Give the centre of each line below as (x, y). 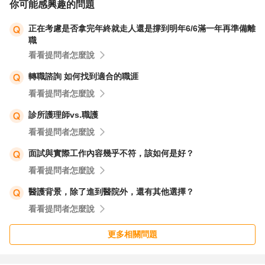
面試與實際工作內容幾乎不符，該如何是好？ (111, 153)
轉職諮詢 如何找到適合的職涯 (83, 76)
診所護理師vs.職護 (63, 115)
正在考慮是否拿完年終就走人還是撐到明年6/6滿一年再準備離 (142, 28)
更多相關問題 (132, 234)
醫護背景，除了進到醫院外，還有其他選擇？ (111, 192)
